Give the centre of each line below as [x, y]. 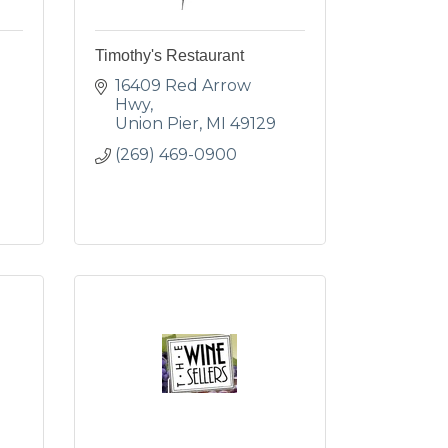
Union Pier [156, 123]
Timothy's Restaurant [169, 55]
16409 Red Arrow [182, 85]
